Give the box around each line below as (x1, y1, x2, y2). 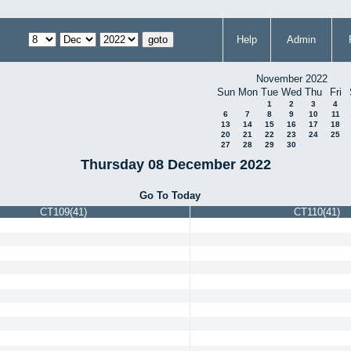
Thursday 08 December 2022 (80, 156, 271, 172)
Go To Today (139, 189, 201, 201)
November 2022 (255, 73, 327, 85)
